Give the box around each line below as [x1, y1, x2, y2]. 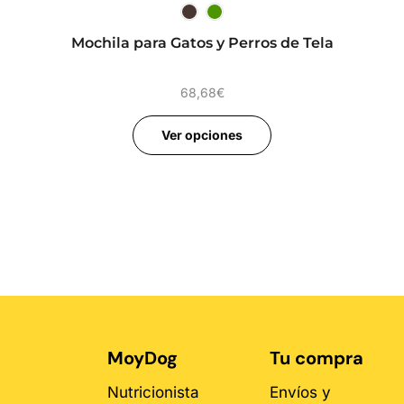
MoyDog [107, 345, 178, 370]
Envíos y [270, 382, 332, 401]
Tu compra [270, 345, 364, 370]
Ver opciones [161, 127, 243, 143]
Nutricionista [107, 382, 199, 401]
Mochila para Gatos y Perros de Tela [70, 34, 334, 52]
